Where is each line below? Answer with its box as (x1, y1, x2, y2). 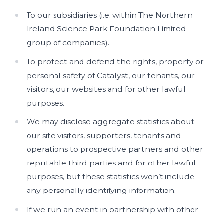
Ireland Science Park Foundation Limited (27, 24, 187, 33)
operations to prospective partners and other (27, 144, 204, 154)
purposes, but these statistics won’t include (27, 172, 195, 181)
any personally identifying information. (27, 186, 176, 195)
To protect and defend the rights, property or (27, 56, 204, 66)
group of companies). (27, 38, 110, 47)
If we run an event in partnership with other (27, 204, 199, 214)
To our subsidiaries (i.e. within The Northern (27, 10, 193, 20)
